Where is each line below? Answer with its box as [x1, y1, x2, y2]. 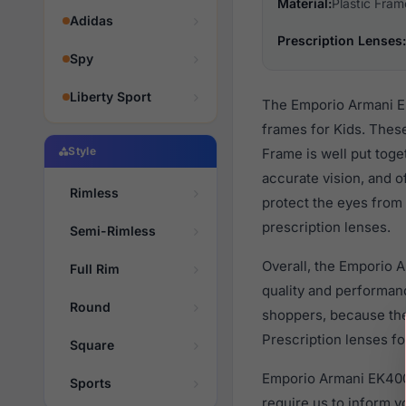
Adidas [70, 13, 113, 28]
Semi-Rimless [70, 223, 156, 238]
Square [70, 337, 114, 353]
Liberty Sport [70, 89, 151, 104]
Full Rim [70, 261, 120, 276]
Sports [70, 375, 111, 391]
